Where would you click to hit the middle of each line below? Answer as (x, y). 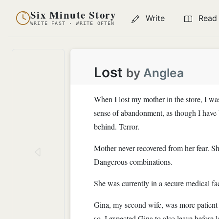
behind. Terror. (117, 126)
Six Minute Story (73, 15)
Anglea (164, 73)
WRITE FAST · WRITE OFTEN (73, 23)
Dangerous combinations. (133, 161)
